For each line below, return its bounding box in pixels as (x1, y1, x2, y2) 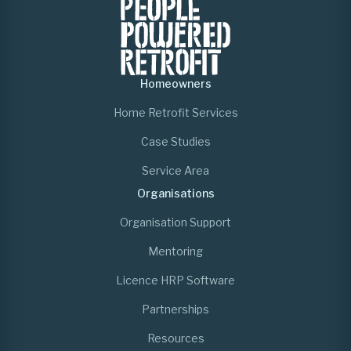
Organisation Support (120, 215, 231, 230)
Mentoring (148, 244, 203, 259)
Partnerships (142, 302, 209, 317)
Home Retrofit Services (113, 106, 238, 120)
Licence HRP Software (116, 273, 235, 288)
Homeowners (139, 77, 212, 91)
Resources (147, 331, 204, 346)
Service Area (142, 164, 209, 178)
